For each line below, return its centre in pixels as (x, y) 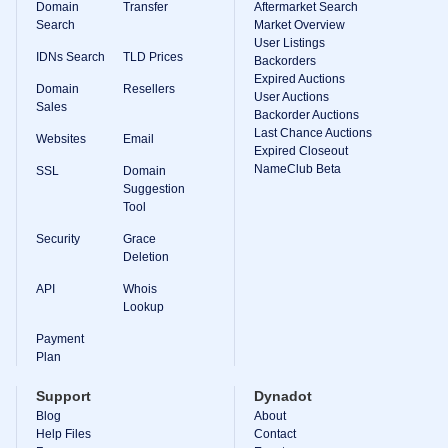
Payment (60, 339)
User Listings (289, 43)
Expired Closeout (301, 151)
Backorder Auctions (306, 115)
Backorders (285, 61)
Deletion (145, 257)
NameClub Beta (297, 169)
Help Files (63, 434)
